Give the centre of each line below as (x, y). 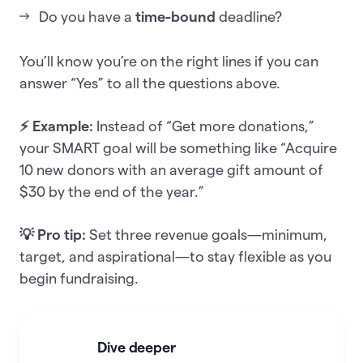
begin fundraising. (81, 279)
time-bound (175, 17)
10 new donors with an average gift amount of (171, 170)
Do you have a (87, 17)
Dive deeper (137, 348)
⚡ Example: (58, 126)
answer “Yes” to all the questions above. (152, 83)
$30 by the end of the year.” (113, 192)
